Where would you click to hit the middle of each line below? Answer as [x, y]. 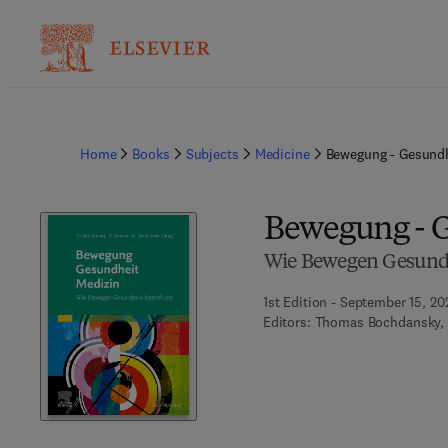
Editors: [286, 322]
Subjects [212, 154]
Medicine [282, 154]
